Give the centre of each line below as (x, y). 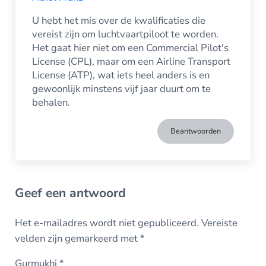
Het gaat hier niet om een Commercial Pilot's (131, 47)
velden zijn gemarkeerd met (77, 239)
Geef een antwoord (70, 193)
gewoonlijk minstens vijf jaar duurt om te (122, 88)
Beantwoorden (195, 131)
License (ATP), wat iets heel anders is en (121, 75)
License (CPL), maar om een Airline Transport (132, 61)
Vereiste (219, 223)
